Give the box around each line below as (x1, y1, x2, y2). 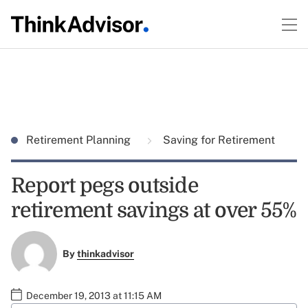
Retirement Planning (26, 133, 133, 146)
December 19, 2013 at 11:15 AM (26, 289, 162, 301)
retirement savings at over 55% (11, 199, 297, 222)
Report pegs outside (11, 174, 198, 197)
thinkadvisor (76, 248, 134, 260)
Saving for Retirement (160, 133, 275, 146)
